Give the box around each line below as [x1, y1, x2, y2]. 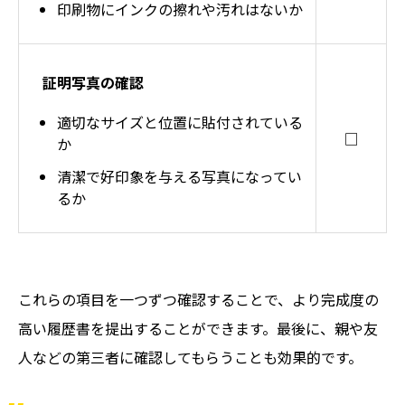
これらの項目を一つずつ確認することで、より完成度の [18, 288, 379, 310]
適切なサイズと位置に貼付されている [57, 111, 303, 133]
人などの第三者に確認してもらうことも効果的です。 [18, 346, 363, 368]
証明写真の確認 [42, 71, 144, 93]
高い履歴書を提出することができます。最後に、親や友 [18, 317, 378, 339]
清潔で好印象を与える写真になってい [57, 165, 302, 187]
